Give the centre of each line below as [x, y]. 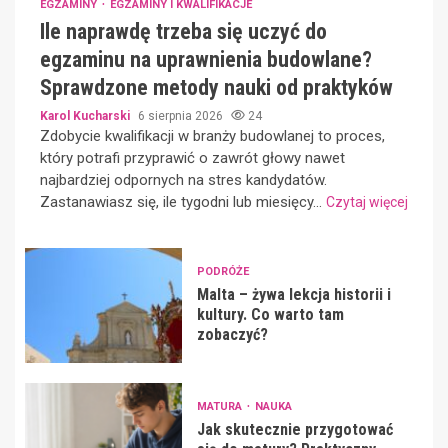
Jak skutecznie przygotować [294, 430]
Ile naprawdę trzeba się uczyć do [183, 31]
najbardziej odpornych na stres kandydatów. [183, 179]
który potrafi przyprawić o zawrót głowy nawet [192, 157]
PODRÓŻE [222, 272]
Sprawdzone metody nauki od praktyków [216, 87]
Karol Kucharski [86, 115]
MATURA [220, 407]
